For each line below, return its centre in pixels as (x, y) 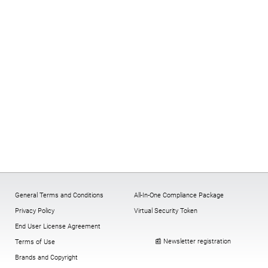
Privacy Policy (35, 211)
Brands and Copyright (46, 258)
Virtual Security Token (166, 211)
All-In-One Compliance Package (179, 195)
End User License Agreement (58, 226)
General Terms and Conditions (59, 195)
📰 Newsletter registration (193, 241)
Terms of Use (35, 242)
